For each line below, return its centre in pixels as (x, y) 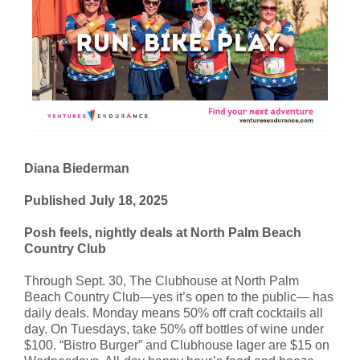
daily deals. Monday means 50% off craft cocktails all (174, 313)
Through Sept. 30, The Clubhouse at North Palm (162, 280)
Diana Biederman (77, 168)
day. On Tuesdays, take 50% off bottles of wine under (174, 329)
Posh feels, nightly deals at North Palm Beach (163, 232)
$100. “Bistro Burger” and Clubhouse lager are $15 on (177, 345)
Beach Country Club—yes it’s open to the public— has (179, 297)
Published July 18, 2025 (96, 200)
